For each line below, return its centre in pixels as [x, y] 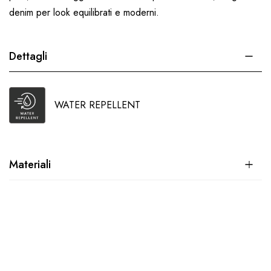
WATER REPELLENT [97, 105]
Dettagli [28, 56]
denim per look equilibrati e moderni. [84, 12]
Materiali [30, 164]
